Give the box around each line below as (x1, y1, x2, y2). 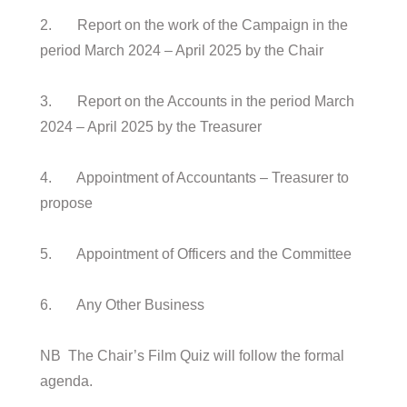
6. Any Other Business (40, 296, 205, 313)
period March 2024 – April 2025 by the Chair (40, 42, 324, 58)
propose (40, 194, 94, 211)
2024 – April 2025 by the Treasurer (40, 118, 263, 134)
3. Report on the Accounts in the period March (40, 93, 355, 109)
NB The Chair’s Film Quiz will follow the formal (40, 347, 345, 363)
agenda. (40, 372, 94, 389)
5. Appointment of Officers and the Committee (40, 245, 352, 262)
